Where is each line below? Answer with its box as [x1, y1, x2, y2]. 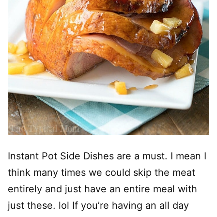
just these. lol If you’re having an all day [8, 199, 189, 211]
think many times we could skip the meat [8, 166, 195, 178]
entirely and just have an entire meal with [8, 183, 197, 195]
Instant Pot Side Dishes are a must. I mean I [8, 150, 206, 162]
